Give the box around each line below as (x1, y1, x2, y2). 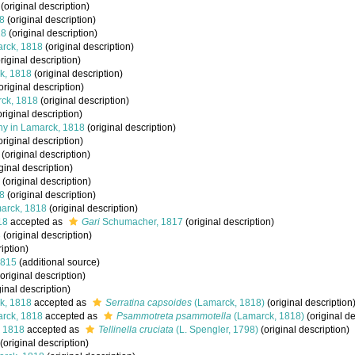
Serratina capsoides (105, 297, 192, 308)
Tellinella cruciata (98, 324, 174, 335)
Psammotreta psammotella (116, 311, 231, 322)
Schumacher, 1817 (100, 216, 183, 227)
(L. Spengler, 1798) (174, 324, 258, 335)
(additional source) (17, 257, 100, 268)
